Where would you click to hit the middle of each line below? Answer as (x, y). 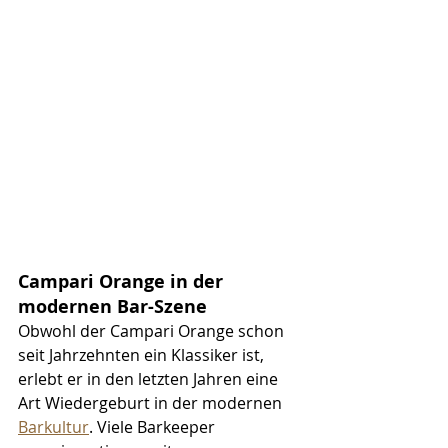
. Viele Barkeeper (154, 426)
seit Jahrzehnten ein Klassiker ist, (143, 354)
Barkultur (53, 426)
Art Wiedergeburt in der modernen (152, 402)
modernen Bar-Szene (112, 306)
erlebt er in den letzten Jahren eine (150, 378)
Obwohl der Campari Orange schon (153, 330)
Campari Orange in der (123, 281)
